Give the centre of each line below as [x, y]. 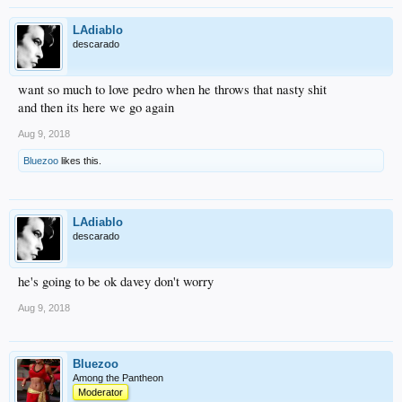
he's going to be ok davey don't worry [116, 281]
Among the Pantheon [118, 377]
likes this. [80, 160]
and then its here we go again [96, 107]
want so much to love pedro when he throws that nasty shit [172, 89]
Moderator [100, 392]
